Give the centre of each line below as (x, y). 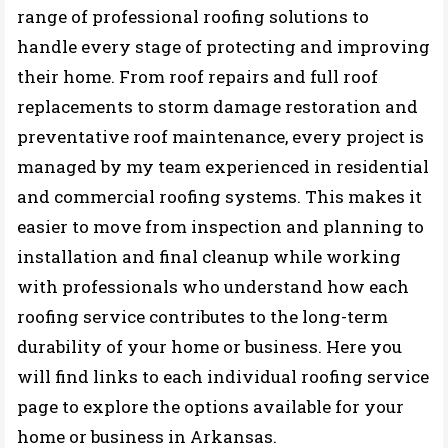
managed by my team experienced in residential (223, 166)
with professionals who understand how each (213, 286)
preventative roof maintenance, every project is (220, 136)
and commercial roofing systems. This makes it (219, 196)
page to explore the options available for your (210, 406)
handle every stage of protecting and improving (223, 46)
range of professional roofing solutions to (193, 16)
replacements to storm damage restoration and (217, 106)
